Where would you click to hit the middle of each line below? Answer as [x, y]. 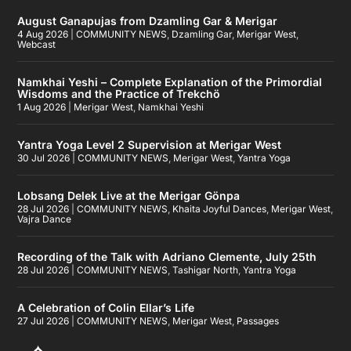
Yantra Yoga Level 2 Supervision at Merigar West [150, 144]
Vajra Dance [45, 219]
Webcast [37, 44]
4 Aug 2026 [43, 34]
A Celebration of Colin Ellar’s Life [106, 307]
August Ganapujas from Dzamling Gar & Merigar [148, 20]
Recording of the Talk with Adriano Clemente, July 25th [167, 256]
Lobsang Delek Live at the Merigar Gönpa [129, 195]
